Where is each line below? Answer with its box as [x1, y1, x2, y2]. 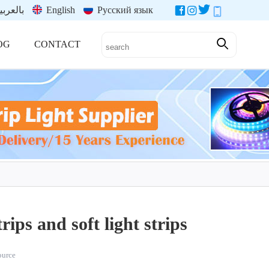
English [44, 5, 76, 15]
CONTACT [34, 38, 81, 49]
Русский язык [95, 5, 154, 15]
